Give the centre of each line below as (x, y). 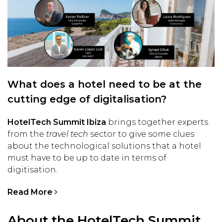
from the (26, 134)
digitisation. (32, 170)
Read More (31, 192)
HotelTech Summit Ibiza (57, 122)
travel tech (66, 134)
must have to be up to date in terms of (87, 158)
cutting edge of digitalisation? (87, 99)
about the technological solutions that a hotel (104, 146)
